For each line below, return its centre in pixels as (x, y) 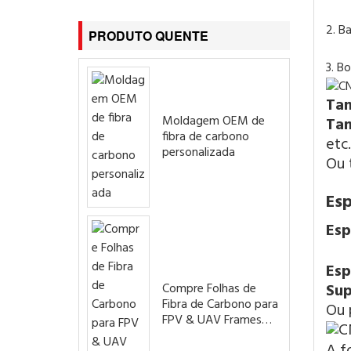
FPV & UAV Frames (212, 321)
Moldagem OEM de (213, 122)
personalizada (199, 153)
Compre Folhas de (209, 289)
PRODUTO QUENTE (148, 36)
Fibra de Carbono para (220, 305)
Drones (181, 337)
